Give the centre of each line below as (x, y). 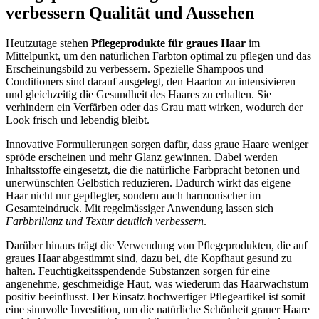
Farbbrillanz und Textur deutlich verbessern (105, 221)
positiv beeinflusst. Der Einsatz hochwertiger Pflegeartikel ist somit (156, 296)
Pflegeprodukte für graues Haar (168, 43)
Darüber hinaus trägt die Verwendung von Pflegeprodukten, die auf (157, 245)
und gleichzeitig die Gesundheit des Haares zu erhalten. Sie (138, 94)
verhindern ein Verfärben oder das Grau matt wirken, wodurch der (154, 107)
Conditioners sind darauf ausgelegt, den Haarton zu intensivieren (151, 81)
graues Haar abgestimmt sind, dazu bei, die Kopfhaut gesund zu (149, 258)
